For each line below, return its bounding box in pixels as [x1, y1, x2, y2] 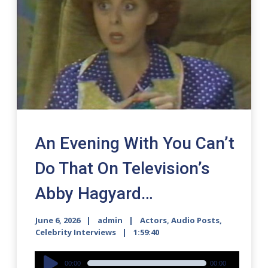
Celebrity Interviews [35, 226, 117, 237]
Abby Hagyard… [35, 183, 154, 203]
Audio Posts [171, 214, 220, 226]
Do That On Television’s [35, 158, 211, 178]
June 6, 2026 [35, 214, 81, 226]
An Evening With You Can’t [35, 133, 235, 153]
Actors [140, 214, 167, 226]
